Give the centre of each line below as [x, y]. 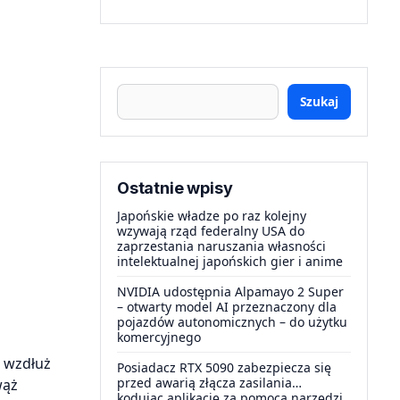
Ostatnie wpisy [175, 188]
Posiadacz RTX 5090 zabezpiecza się [224, 367]
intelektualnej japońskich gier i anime [230, 261]
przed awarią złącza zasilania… [209, 383]
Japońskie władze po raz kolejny [212, 216]
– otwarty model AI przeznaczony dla [227, 307]
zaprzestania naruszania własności [221, 246]
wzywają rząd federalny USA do [211, 231]
